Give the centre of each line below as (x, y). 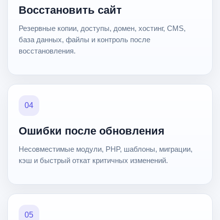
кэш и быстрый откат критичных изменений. (93, 161)
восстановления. (47, 51)
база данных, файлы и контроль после (84, 40)
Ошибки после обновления (92, 131)
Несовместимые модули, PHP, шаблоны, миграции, (106, 149)
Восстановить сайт (70, 10)
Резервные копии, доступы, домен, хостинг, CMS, (102, 28)
